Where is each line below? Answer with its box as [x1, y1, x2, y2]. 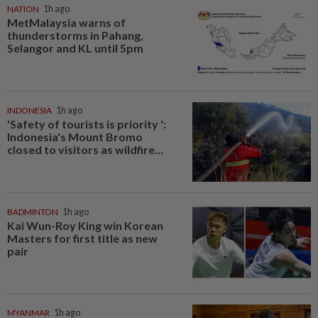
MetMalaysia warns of [7, 16, 126, 30]
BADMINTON [7, 206, 58, 217]
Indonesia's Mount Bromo [7, 129, 143, 143]
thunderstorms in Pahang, [7, 28, 143, 43]
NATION [7, 4, 39, 15]
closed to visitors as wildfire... [7, 142, 163, 156]
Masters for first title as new [7, 231, 158, 245]
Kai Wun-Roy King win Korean [7, 218, 163, 232]
